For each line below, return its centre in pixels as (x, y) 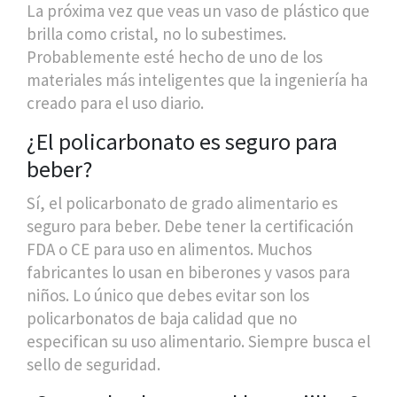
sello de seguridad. (93, 364)
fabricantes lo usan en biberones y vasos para (188, 272)
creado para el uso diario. (115, 102)
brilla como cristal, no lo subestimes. (156, 33)
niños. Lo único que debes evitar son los (168, 295)
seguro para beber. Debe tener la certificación (190, 226)
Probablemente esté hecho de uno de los (175, 56)
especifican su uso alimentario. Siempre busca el (198, 341)
